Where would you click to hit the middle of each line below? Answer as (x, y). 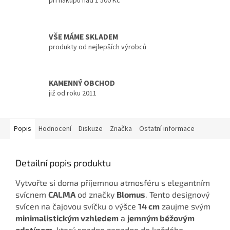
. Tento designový (177, 194)
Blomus (131, 194)
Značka (121, 129)
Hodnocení (55, 129)
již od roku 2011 (73, 94)
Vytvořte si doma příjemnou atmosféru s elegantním (113, 182)
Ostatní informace (167, 129)
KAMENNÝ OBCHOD (82, 83)
